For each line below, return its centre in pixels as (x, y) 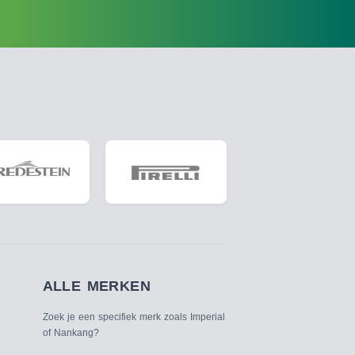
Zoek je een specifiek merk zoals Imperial (134, 317)
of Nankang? (71, 333)
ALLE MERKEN (96, 286)
